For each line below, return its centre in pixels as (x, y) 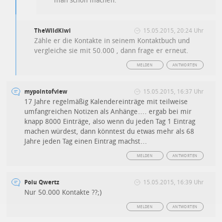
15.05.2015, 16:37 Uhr (173, 92)
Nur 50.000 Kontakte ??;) (63, 193)
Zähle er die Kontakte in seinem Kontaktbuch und (112, 41)
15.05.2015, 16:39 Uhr (173, 182)
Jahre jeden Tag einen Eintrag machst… (86, 141)
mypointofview (46, 92)
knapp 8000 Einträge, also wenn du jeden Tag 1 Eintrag (110, 122)
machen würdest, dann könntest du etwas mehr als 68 (110, 132)
